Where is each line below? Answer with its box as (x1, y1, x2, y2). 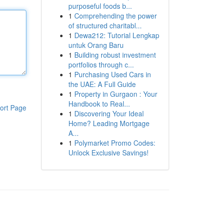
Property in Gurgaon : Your (74, 89, 157, 99)
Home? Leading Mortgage (68, 118, 150, 128)
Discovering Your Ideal (74, 109, 144, 118)
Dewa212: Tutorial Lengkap (74, 30, 159, 40)
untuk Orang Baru (68, 40, 124, 50)
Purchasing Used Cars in (74, 69, 151, 79)
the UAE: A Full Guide (68, 79, 136, 89)
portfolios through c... (68, 60, 134, 69)
